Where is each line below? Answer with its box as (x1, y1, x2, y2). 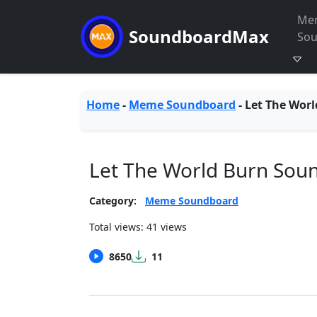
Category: (89, 194, 137, 207)
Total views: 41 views (89, 220, 187, 234)
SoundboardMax (129, 25, 269, 48)
